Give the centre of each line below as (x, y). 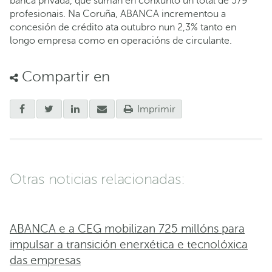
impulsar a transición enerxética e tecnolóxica (129, 244)
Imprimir (155, 109)
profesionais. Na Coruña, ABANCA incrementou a (118, 14)
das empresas (45, 260)
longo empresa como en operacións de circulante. (121, 40)
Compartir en (64, 76)
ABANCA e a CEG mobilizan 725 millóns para (127, 228)
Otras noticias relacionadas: (97, 180)
